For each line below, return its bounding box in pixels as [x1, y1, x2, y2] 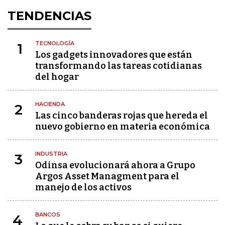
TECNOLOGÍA [35, 40, 74, 47]
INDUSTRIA [35, 150, 67, 157]
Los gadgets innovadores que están [35, 49, 192, 60]
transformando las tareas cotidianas [35, 60, 202, 71]
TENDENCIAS [8, 9, 91, 23]
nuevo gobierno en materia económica [35, 121, 210, 132]
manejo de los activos [35, 182, 132, 193]
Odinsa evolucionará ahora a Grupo [35, 160, 195, 171]
